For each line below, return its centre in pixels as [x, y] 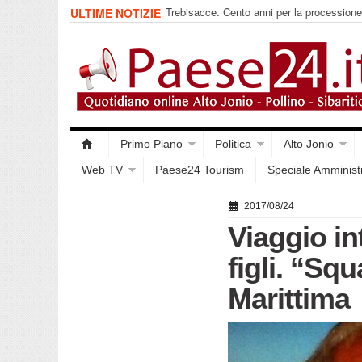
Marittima [289, 299]
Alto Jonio [309, 144]
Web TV [102, 170]
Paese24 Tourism [200, 170]
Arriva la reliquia [203, 26]
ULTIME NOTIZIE [117, 13]
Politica [233, 144]
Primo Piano [152, 144]
